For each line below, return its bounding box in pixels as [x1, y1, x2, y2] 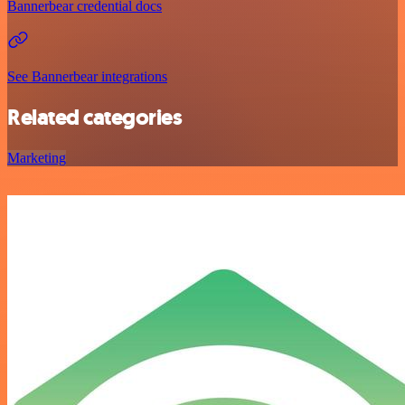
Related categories [7, 102, 183, 132]
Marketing [7, 149, 66, 165]
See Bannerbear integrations [7, 68, 167, 84]
